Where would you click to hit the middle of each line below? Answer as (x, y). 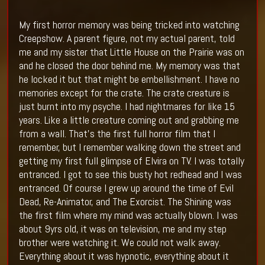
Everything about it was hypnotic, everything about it (124, 256)
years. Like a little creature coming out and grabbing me (129, 120)
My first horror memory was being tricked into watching (129, 25)
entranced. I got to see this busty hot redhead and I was (130, 174)
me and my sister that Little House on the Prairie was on (131, 52)
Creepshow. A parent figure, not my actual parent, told (127, 38)
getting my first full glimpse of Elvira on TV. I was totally (131, 161)
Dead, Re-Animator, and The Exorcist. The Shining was (125, 202)
